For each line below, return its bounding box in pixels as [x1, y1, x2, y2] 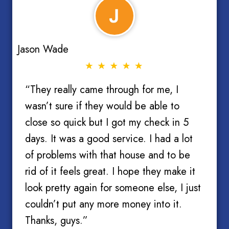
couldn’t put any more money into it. [25, 197, 182, 212]
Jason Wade [17, 41, 68, 57]
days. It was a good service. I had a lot [25, 131, 193, 147]
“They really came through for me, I [25, 82, 178, 98]
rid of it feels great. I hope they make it [25, 164, 195, 179]
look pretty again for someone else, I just [25, 180, 201, 196]
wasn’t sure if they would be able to [25, 99, 179, 114]
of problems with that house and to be [25, 148, 190, 163]
